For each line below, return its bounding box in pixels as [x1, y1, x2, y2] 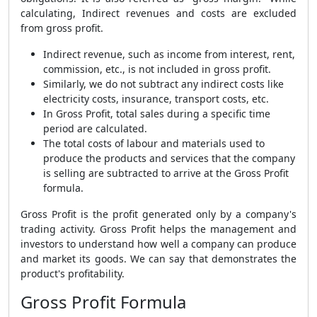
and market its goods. [21, 252, 130, 265]
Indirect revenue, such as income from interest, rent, [43, 47, 295, 61]
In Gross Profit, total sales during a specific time [43, 107, 270, 120]
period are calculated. [43, 122, 147, 135]
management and [206, 222, 296, 236]
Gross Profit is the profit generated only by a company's [21, 207, 296, 221]
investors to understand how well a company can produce [21, 237, 296, 250]
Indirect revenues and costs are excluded [82, 6, 296, 20]
